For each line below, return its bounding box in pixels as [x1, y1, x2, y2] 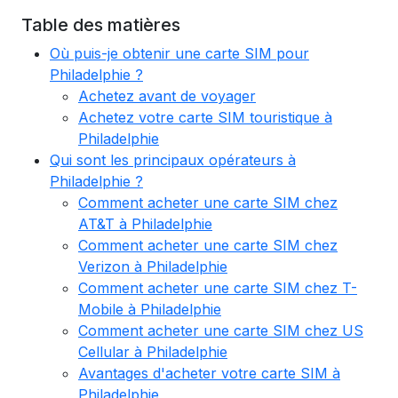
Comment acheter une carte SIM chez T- [78, 279, 357, 297]
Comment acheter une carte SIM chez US [78, 322, 363, 339]
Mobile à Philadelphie [78, 300, 221, 318]
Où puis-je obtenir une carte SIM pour [50, 44, 309, 62]
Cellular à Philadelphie [78, 343, 227, 361]
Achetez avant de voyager [78, 87, 256, 105]
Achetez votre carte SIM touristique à [78, 108, 332, 126]
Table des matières [21, 14, 180, 36]
